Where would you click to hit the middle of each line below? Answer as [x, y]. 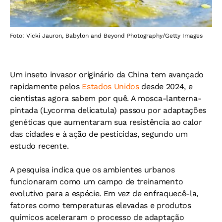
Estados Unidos [111, 86]
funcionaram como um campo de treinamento [97, 182]
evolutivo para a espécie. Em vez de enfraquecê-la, [104, 194]
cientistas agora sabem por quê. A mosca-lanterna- [106, 98]
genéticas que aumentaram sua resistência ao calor [106, 122]
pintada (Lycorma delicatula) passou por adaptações [108, 110]
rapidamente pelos [46, 86]
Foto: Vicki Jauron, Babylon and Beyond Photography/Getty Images [106, 36]
